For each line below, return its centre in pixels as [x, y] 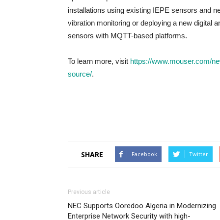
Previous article [89, 192]
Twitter [199, 154]
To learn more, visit [99, 61]
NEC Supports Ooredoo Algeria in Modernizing [142, 206]
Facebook [144, 154]
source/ [80, 74]
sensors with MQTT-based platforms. [127, 36]
